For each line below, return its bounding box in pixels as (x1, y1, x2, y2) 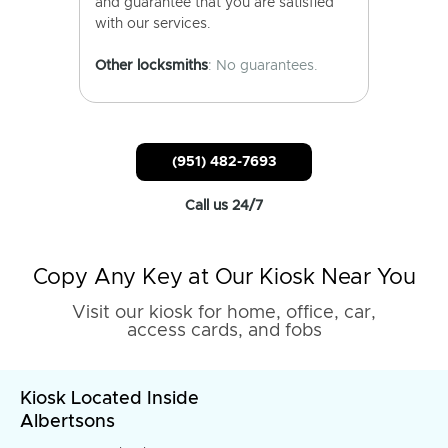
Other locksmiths (95, 59, 208, 73)
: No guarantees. (208, 59, 318, 73)
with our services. (95, 17, 211, 31)
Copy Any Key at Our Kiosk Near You (32, 267, 416, 289)
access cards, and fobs (126, 322, 322, 340)
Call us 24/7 (185, 199, 263, 213)
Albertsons (20, 413, 115, 431)
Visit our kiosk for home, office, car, (72, 304, 376, 322)
